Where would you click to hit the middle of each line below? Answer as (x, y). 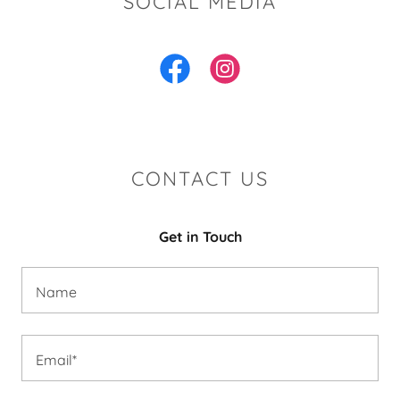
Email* (56, 359)
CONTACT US (200, 179)
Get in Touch (200, 237)
